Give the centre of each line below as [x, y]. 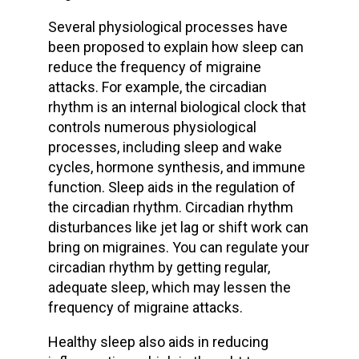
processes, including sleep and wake [165, 147]
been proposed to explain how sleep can [175, 47]
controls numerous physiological [152, 127]
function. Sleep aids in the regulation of [171, 187]
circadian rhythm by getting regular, [159, 267]
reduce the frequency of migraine [154, 67]
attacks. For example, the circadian [157, 87]
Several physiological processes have [167, 27]
